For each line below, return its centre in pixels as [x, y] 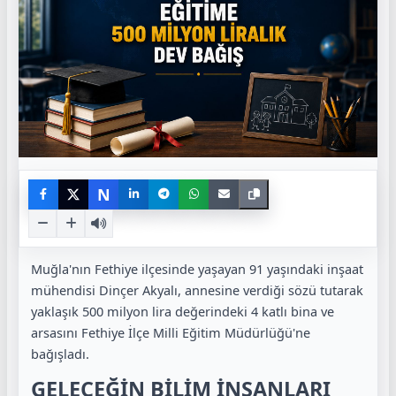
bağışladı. [60, 353]
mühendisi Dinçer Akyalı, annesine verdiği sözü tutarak [197, 289]
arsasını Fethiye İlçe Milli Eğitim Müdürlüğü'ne [171, 332]
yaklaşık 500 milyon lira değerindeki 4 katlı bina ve [183, 311]
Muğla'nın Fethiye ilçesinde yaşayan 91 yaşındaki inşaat [197, 268]
